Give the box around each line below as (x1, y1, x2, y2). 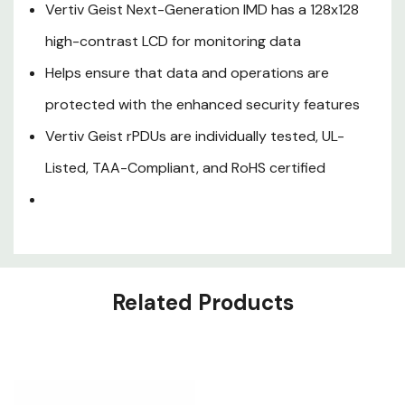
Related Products (111, 288, 294, 316)
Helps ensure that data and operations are (45, 63, 329, 82)
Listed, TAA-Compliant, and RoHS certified (45, 158, 325, 177)
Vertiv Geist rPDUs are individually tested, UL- (45, 127, 344, 146)
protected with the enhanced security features (45, 95, 360, 114)
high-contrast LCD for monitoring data (45, 32, 301, 51)
